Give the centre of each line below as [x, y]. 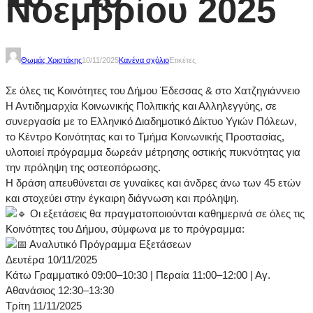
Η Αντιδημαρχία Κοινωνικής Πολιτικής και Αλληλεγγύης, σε [141, 106]
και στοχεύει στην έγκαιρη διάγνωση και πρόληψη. [122, 198]
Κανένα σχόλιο [144, 60]
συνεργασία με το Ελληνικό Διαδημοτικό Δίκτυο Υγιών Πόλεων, [151, 122]
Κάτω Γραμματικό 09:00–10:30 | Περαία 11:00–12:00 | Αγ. [138, 275]
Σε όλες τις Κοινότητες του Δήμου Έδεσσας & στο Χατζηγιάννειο [153, 91]
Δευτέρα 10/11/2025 [51, 260]
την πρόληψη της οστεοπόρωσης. [83, 168]
